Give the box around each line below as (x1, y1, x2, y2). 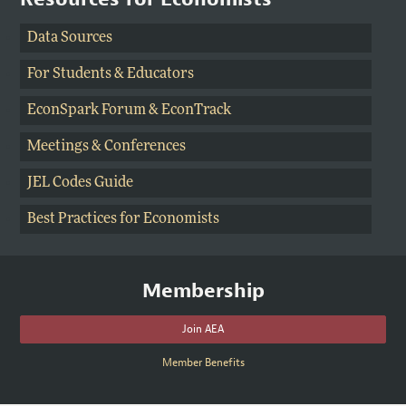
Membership (141, 277, 265, 304)
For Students (27, 67, 112, 82)
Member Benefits (161, 355, 245, 371)
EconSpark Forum (27, 103, 147, 119)
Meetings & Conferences (27, 140, 187, 155)
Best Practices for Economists (27, 212, 220, 227)
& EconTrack (149, 103, 232, 119)
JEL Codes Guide (27, 176, 134, 191)
